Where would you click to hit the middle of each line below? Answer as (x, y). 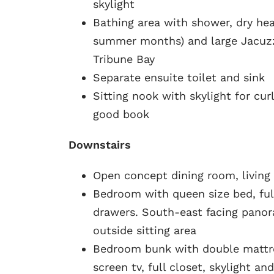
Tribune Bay (124, 59)
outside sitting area (144, 230)
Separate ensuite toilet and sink (179, 77)
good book (121, 114)
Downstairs (99, 144)
